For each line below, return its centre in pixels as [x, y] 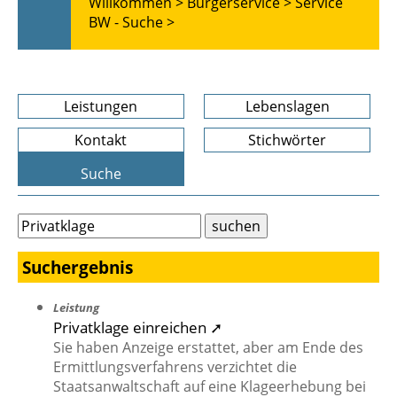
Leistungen [101, 106]
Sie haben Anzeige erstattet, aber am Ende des [208, 348]
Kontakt [101, 140]
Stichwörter [288, 140]
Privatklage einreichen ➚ [138, 327]
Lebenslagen [287, 106]
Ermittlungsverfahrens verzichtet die [175, 367]
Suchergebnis [78, 268]
